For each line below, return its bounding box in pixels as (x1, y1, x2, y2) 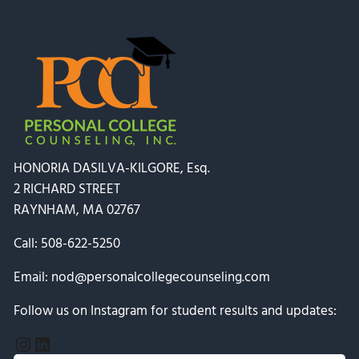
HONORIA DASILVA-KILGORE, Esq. (13, 158, 210, 180)
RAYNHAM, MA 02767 (13, 200, 140, 222)
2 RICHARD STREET (13, 179, 120, 201)
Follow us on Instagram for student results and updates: (13, 301, 337, 323)
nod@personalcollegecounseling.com (50, 267, 270, 289)
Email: (13, 267, 51, 289)
